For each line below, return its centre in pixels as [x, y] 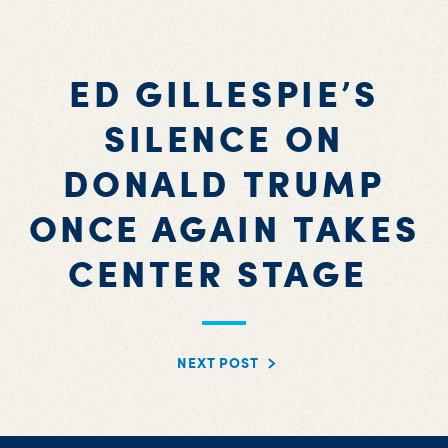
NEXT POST [218, 362]
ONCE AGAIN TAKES [224, 228]
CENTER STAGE [224, 273]
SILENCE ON [223, 138]
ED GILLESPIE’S [224, 93]
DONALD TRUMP [224, 183]
